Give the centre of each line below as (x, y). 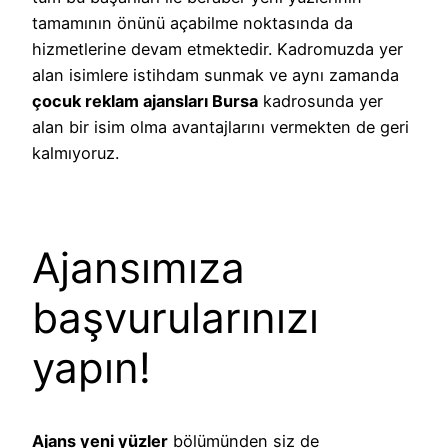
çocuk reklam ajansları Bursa (145, 100)
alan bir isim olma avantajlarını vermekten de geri (220, 126)
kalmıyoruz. (75, 152)
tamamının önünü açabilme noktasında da (192, 22)
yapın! (91, 367)
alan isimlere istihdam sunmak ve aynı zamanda (215, 74)
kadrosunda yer (320, 100)
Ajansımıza (138, 267)
